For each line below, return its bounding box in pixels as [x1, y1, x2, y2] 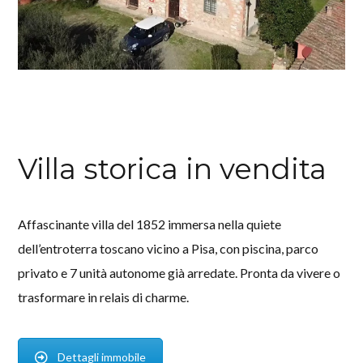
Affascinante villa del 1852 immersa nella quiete [18, 216, 282, 233]
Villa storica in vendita [18, 152, 327, 187]
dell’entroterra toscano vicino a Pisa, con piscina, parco [18, 241, 319, 257]
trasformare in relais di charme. [18, 289, 190, 305]
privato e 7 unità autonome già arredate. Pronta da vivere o [18, 265, 341, 281]
